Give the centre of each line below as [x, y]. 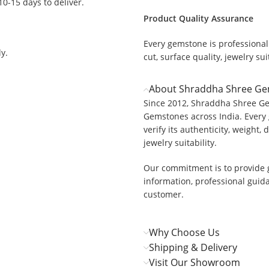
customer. [164, 195]
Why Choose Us [185, 233]
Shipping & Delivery [193, 248]
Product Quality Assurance [199, 19]
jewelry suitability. [180, 143]
